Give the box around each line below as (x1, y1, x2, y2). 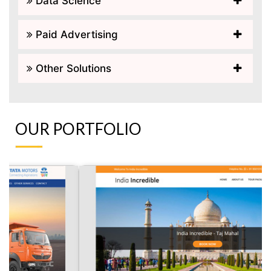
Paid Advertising (33, 28, 118, 41)
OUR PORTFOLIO (15, 119, 142, 139)
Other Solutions (33, 62, 111, 74)
